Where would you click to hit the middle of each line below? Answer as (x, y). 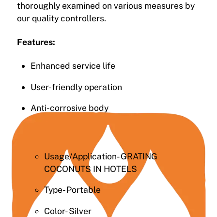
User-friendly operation (76, 87)
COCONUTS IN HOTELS (90, 169)
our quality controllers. (61, 18)
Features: (36, 42)
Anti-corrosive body (69, 108)
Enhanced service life (73, 66)
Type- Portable (72, 190)
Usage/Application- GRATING (101, 156)
